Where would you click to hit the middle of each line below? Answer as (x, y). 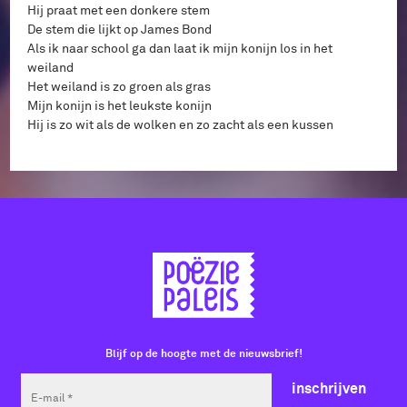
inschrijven (329, 388)
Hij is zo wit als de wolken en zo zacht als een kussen (180, 124)
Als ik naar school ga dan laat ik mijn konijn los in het (180, 48)
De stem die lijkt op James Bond (119, 29)
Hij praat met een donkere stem (119, 10)
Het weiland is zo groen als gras (119, 86)
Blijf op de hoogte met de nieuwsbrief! (203, 353)
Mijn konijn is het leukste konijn (119, 105)
